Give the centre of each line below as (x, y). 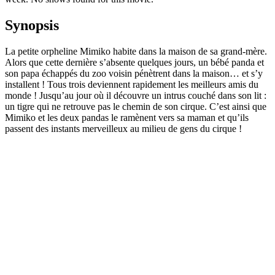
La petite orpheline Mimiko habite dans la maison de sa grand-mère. (136, 52)
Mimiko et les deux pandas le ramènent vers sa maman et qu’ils (127, 118)
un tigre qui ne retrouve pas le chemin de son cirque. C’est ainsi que (136, 107)
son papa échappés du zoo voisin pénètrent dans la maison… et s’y (134, 74)
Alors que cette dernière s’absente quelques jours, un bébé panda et (134, 63)
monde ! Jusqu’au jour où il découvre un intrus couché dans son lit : (136, 96)
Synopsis (32, 25)
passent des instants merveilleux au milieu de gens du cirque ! (123, 129)
